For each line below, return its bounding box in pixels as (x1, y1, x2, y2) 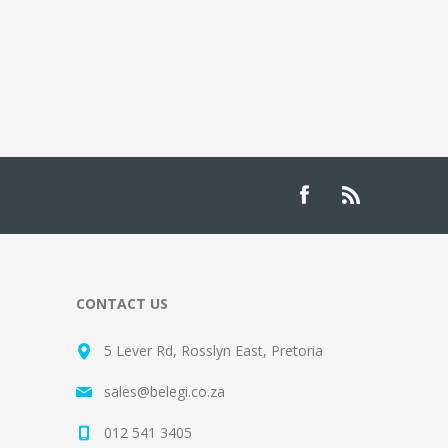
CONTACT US (76, 294, 168, 314)
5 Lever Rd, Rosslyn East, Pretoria (104, 341, 323, 361)
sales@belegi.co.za (104, 382, 225, 402)
